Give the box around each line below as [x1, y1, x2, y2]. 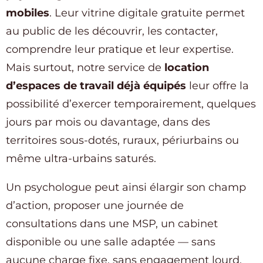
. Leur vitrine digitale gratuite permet [49, 6, 245, 20]
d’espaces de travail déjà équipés [6, 79, 186, 93]
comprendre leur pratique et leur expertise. [6, 43, 234, 56]
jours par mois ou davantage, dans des [6, 116, 210, 129]
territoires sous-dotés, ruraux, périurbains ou [6, 134, 239, 147]
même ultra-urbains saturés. [6, 152, 156, 166]
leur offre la [186, 79, 249, 93]
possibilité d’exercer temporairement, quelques [6, 97, 256, 111]
